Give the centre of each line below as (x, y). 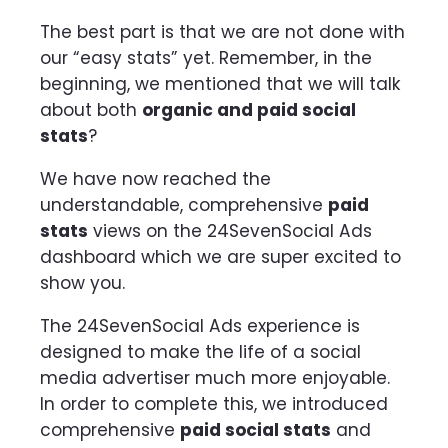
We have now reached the (155, 179)
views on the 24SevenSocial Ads (230, 231)
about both (91, 109)
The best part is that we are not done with (222, 31)
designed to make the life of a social (200, 352)
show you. (85, 283)
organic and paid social (249, 109)
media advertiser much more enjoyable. (215, 378)
